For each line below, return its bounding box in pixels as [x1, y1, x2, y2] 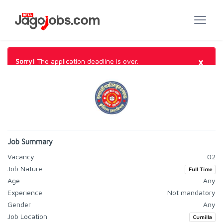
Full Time [188, 166, 212, 172]
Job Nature [7, 164, 42, 173]
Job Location [7, 212, 47, 221]
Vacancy [7, 152, 34, 161]
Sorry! [15, 57, 35, 65]
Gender [7, 200, 31, 209]
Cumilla [193, 214, 212, 220]
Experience [7, 188, 42, 197]
